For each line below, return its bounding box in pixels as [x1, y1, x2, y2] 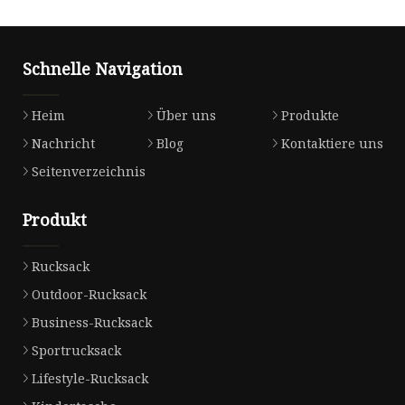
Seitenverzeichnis [32, 163, 146, 181]
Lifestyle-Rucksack [32, 369, 148, 387]
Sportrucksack [32, 341, 121, 359]
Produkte [280, 107, 339, 125]
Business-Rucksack [32, 313, 152, 331]
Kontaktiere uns [280, 135, 383, 153]
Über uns [155, 107, 216, 125]
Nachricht [32, 135, 95, 153]
